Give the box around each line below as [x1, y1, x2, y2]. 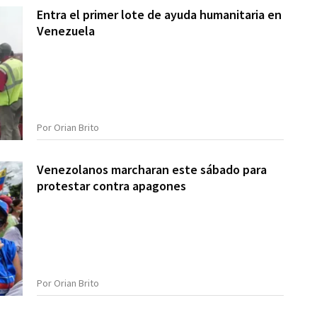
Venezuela [37, 22, 96, 39]
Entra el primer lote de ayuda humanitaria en [37, 6, 282, 23]
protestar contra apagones [37, 178, 187, 195]
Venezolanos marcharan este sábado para [37, 161, 267, 178]
